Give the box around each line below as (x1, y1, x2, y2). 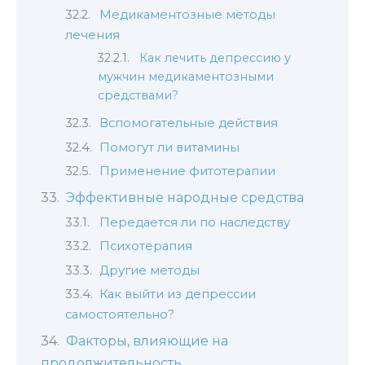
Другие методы (99, 262, 200, 278)
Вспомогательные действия (99, 116, 278, 131)
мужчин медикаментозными (98, 69, 274, 85)
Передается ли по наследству (99, 214, 290, 230)
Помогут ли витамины (99, 139, 240, 155)
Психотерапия (99, 239, 192, 254)
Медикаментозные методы (99, 7, 275, 22)
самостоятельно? (65, 306, 174, 322)
